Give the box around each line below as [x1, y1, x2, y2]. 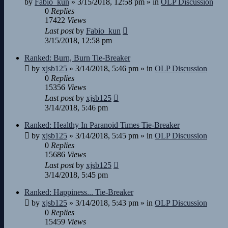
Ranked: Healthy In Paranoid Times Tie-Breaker [24, 121, 180, 129]
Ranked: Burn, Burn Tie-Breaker [24, 53, 130, 62]
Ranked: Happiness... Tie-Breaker [24, 188, 133, 196]
